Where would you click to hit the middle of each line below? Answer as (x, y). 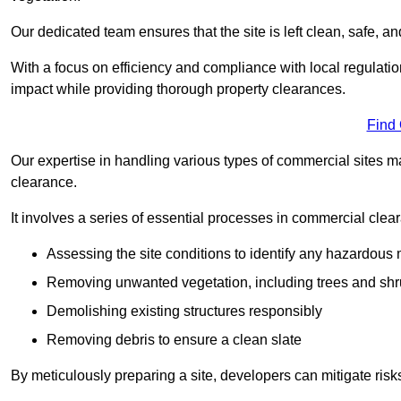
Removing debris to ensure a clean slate (174, 339)
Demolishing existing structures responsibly (184, 311)
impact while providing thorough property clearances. (178, 89)
